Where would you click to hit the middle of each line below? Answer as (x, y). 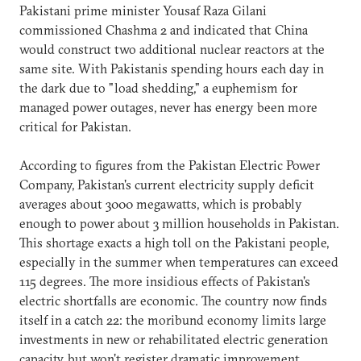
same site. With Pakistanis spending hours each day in (172, 68)
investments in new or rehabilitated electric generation (174, 339)
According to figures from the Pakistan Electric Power (170, 165)
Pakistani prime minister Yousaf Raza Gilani (143, 10)
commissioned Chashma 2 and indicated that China (164, 29)
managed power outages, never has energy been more (168, 107)
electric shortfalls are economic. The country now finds (173, 300)
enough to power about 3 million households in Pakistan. (179, 223)
